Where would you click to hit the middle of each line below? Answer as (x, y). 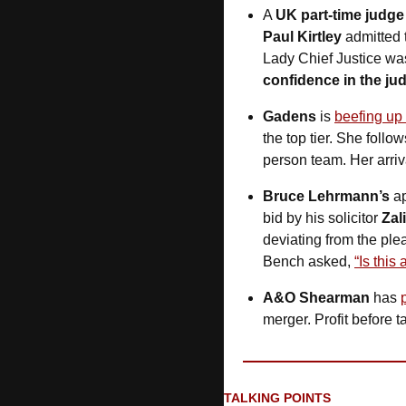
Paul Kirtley (302, 36)
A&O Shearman (316, 297)
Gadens (290, 116)
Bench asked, (309, 261)
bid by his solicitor (322, 217)
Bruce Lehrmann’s (326, 196)
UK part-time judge (340, 14)
